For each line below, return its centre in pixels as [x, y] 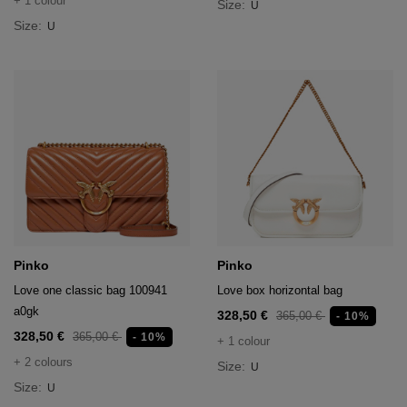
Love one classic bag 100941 [90, 290]
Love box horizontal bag [280, 290]
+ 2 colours [43, 362]
